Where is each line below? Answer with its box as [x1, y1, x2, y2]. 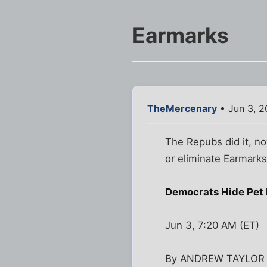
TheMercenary [147, 103, 217, 115]
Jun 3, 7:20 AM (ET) [165, 219, 260, 232]
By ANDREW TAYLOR [165, 253, 265, 265]
